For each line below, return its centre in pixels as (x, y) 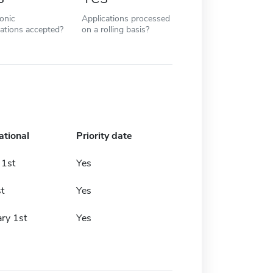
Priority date (104, 136)
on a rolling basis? (115, 29)
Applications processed (126, 18)
